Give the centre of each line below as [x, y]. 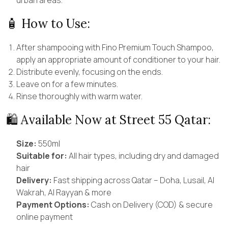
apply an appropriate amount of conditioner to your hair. [118, 59]
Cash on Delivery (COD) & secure [151, 204]
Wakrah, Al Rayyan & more [64, 192]
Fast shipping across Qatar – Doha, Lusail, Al [133, 180]
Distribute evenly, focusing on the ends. [90, 72]
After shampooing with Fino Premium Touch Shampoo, [115, 47]
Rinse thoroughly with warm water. [79, 96]
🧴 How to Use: [48, 23]
